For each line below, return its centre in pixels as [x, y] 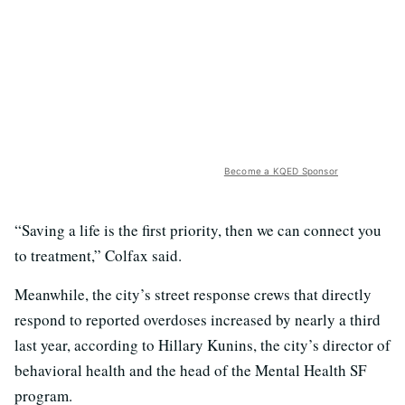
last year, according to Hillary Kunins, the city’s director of [202, 345]
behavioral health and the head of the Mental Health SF [190, 371]
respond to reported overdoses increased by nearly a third [198, 320]
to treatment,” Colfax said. [98, 256]
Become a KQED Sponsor [281, 171]
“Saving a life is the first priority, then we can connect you [198, 231]
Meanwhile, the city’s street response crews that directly [193, 295]
